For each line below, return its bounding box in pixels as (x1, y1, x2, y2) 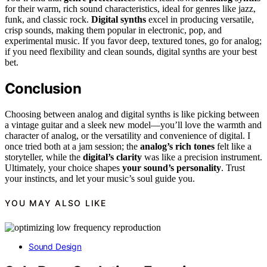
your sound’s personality (122, 162, 221, 173)
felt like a (215, 141, 252, 151)
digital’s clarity (83, 151, 142, 162)
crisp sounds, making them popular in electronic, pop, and (5, 25, 222, 35)
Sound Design (29, 241, 82, 252)
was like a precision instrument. (142, 151, 262, 162)
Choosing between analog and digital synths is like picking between (5, 108, 259, 119)
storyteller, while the (5, 151, 83, 162)
